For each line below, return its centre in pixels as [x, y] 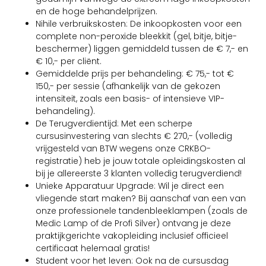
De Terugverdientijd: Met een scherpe [114, 123]
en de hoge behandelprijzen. [96, 11]
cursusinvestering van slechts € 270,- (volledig [134, 136]
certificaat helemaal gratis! [93, 248]
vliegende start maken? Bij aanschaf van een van [141, 198]
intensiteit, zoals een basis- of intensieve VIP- [130, 98]
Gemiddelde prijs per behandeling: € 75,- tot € [135, 73]
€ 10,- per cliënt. [69, 61]
